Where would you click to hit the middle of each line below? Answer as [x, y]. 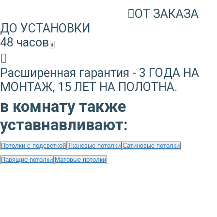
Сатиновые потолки [151, 145]
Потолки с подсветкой [33, 145]
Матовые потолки [80, 159]
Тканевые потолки [94, 145]
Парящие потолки [27, 159]
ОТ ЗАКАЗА [167, 14]
